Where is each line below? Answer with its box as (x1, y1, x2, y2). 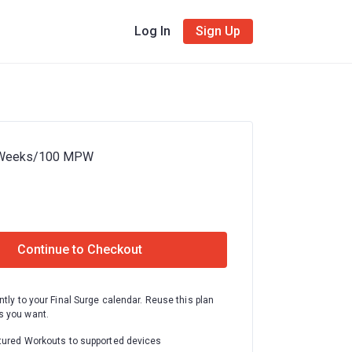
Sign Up (196, 24, 240, 38)
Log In (134, 24, 171, 38)
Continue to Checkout (17, 242, 142, 257)
